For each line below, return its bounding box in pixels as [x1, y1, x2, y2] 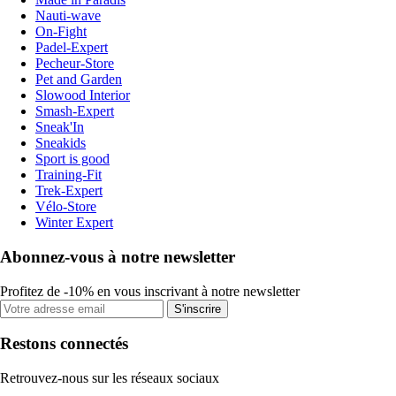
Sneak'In [35, 119, 84, 135]
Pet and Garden [35, 72, 122, 88]
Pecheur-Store [35, 56, 114, 72]
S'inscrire [174, 301, 221, 316]
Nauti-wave [35, 8, 101, 24]
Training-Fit [35, 167, 102, 183]
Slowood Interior [35, 88, 130, 103]
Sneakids [35, 135, 86, 151]
